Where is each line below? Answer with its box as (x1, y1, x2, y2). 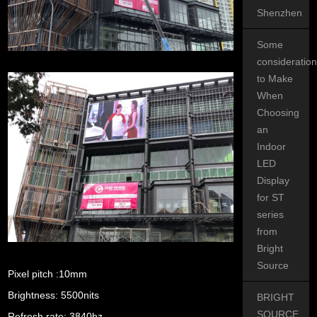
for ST (257, 192, 285, 204)
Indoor (257, 141, 287, 153)
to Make (257, 73, 294, 85)
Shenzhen (257, 7, 303, 19)
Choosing (257, 107, 300, 119)
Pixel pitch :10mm (8, 267, 88, 279)
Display (257, 175, 290, 187)
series (257, 209, 284, 221)
